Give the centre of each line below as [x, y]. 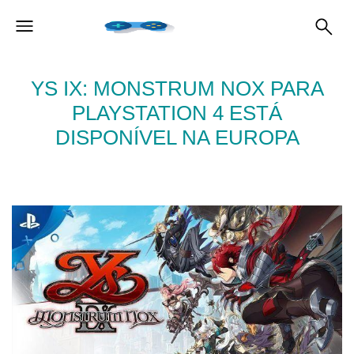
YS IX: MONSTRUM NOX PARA [177, 88]
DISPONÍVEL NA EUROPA [177, 137]
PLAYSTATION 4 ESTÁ [177, 113]
